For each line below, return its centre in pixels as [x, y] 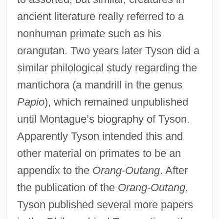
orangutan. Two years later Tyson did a [108, 50]
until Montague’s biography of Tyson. [103, 119]
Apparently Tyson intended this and [100, 136]
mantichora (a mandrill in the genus [99, 85]
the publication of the [67, 187]
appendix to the [55, 170]
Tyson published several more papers [105, 204]
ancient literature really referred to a [100, 16]
